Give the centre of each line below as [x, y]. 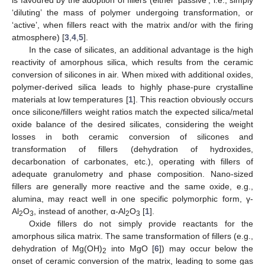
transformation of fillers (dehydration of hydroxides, [132, 149]
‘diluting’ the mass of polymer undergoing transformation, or [132, 12]
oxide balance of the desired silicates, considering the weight [132, 124]
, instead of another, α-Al [80, 211]
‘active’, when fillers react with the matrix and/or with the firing [132, 25]
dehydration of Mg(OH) [57, 248]
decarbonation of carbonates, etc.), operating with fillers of [132, 161]
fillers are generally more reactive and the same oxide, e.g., [132, 186]
